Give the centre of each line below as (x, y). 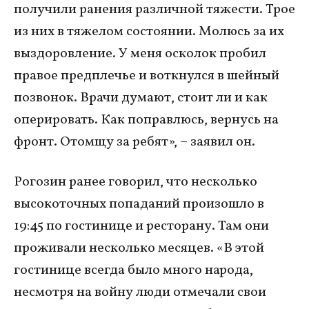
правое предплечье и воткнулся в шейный (147, 76)
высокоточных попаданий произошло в (139, 205)
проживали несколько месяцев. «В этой (139, 249)
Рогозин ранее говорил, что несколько (136, 182)
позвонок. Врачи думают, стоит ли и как (141, 98)
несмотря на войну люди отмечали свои (140, 293)
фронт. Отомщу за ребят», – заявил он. (134, 142)
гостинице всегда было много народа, (133, 271)
